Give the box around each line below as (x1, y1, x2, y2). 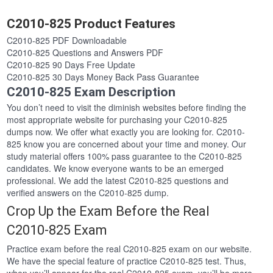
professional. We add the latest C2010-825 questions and (7, 174, 229, 187)
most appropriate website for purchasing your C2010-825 (7, 113, 228, 126)
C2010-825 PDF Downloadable (7, 34, 127, 47)
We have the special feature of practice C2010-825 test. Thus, (7, 255, 247, 268)
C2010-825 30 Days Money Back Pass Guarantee (7, 71, 200, 83)
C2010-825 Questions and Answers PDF (7, 46, 164, 59)
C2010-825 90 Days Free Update (7, 58, 136, 71)
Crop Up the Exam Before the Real (7, 204, 210, 219)
